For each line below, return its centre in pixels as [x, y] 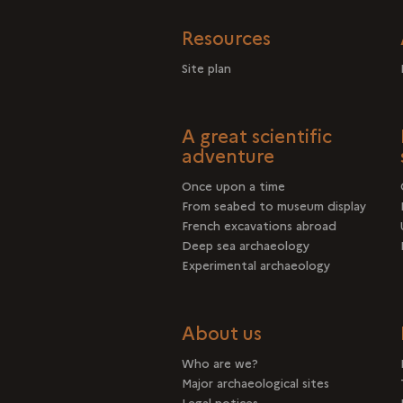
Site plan [206, 67]
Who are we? [220, 363]
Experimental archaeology [256, 264]
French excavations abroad [259, 225]
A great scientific [257, 135]
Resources [226, 37]
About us [222, 332]
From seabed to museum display [274, 205]
